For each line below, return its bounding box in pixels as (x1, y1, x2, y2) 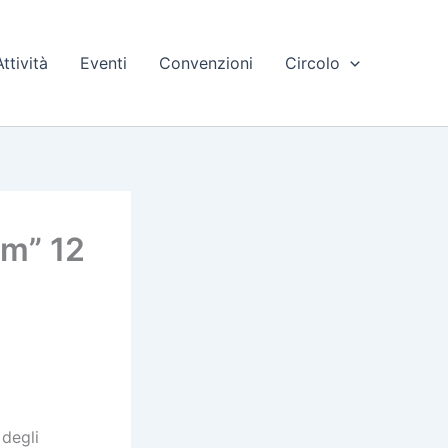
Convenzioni (159, 53, 254, 73)
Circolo (285, 53, 341, 73)
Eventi (80, 53, 128, 73)
